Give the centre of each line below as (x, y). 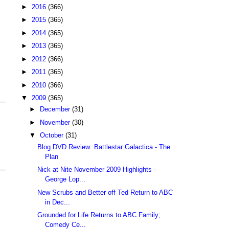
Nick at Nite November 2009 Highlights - (97, 170)
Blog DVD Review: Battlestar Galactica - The (104, 147)
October (52, 135)
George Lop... (65, 179)
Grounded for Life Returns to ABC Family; (99, 215)
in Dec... (58, 202)
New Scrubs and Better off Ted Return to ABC (105, 192)
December (56, 109)
